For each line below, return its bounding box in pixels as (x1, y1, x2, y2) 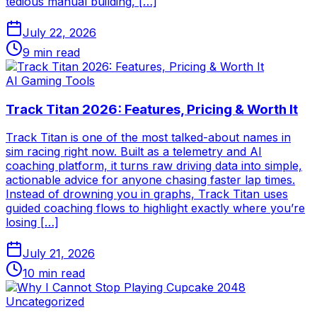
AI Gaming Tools (6, 74, 95, 88)
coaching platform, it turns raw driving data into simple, (6, 158, 302, 173)
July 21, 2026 (23, 246, 95, 261)
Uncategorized (6, 294, 84, 309)
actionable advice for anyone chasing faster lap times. (6, 173, 295, 188)
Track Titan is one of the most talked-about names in (6, 130, 291, 145)
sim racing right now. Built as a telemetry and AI (6, 144, 262, 159)
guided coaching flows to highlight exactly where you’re (6, 201, 305, 216)
